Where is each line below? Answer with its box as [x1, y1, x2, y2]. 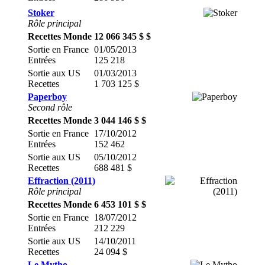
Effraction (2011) [28, 176, 95, 186]
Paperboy [28, 92, 67, 102]
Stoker [28, 8, 54, 18]
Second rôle [28, 102, 72, 112]
